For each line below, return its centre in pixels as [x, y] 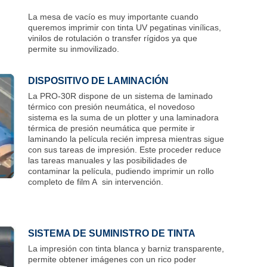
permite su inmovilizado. [74, 49]
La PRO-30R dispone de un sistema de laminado [120, 96]
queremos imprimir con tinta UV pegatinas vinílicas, [125, 27]
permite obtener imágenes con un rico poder [112, 259]
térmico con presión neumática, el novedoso [111, 106]
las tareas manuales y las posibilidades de [108, 160]
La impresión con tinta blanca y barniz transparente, [126, 248]
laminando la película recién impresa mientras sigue [126, 139]
